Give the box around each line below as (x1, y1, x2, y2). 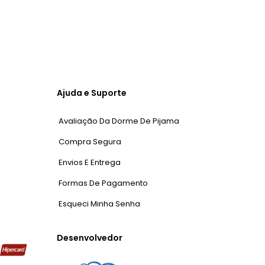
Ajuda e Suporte (57, 86, 127, 99)
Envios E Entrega (59, 156, 121, 168)
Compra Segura (59, 135, 122, 147)
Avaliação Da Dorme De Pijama (59, 115, 180, 127)
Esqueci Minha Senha (59, 198, 141, 209)
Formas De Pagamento (59, 177, 148, 189)
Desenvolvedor (57, 231, 123, 244)
